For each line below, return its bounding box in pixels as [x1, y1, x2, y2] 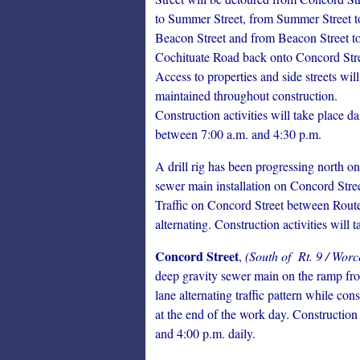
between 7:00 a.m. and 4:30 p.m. [155, 125, 321, 142]
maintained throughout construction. [155, 87, 337, 104]
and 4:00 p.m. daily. [155, 325, 256, 342]
